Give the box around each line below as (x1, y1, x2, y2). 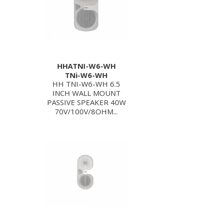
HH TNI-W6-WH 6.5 (52, 79, 120, 89)
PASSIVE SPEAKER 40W (46, 97, 126, 107)
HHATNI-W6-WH (57, 61, 116, 71)
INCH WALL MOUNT (52, 88, 121, 98)
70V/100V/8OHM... (55, 107, 118, 116)
